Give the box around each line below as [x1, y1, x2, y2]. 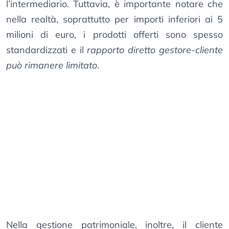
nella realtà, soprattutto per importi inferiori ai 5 [6, 13, 223, 26]
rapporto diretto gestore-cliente [87, 44, 223, 56]
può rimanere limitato [6, 59, 97, 72]
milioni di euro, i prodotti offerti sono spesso [6, 29, 223, 41]
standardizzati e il [6, 44, 87, 56]
